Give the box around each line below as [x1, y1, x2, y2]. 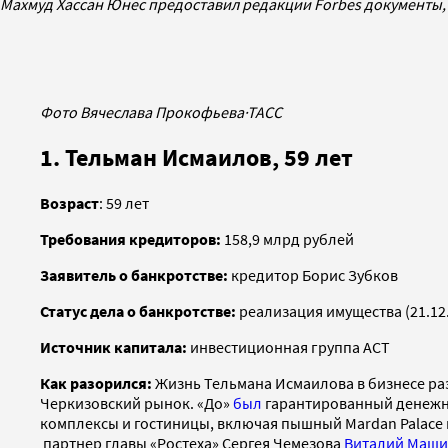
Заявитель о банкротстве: [40, 264, 231, 285]
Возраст [40, 192, 99, 213]
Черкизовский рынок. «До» [40, 392, 233, 413]
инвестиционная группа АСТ [187, 336, 390, 357]
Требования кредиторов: [40, 228, 221, 249]
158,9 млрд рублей [221, 228, 354, 249]
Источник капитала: [40, 336, 187, 357]
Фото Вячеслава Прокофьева [40, 101, 244, 122]
